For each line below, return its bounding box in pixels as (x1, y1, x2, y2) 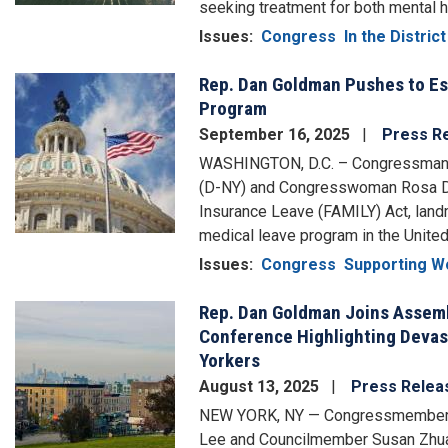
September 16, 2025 (199, 125, 354, 145)
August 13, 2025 (199, 377, 323, 396)
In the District (344, 27, 446, 47)
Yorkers (199, 349, 260, 373)
